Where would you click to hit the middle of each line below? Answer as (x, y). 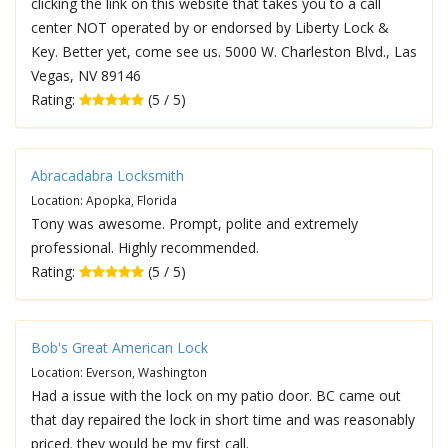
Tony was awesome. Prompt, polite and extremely (194, 223)
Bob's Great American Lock (119, 347)
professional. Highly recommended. (145, 247)
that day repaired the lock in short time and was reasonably (223, 419)
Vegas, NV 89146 (86, 75)
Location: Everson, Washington (119, 372)
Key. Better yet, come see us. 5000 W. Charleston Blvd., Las (224, 51)
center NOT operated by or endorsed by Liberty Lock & (210, 27)
